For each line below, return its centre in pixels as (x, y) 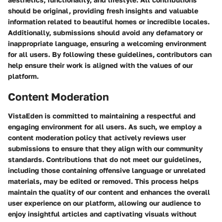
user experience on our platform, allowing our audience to (104, 203)
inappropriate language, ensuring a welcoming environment (107, 43)
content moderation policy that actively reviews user (97, 137)
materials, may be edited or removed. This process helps (103, 181)
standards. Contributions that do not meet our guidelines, (105, 159)
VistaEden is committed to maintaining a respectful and (102, 115)
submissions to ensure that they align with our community (105, 148)
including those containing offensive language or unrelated (107, 170)
